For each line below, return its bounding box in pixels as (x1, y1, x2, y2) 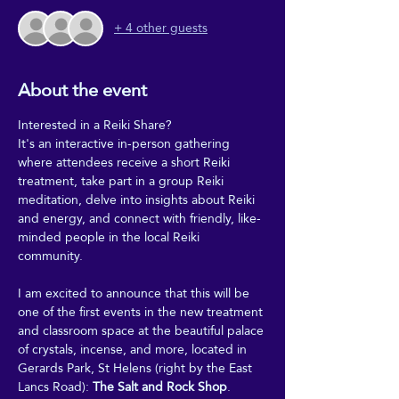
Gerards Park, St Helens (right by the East (18, 355, 256, 379)
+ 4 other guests (114, 16, 208, 40)
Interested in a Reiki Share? (18, 112, 172, 136)
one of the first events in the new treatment (18, 299, 266, 323)
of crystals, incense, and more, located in (18, 337, 250, 361)
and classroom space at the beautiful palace (18, 318, 267, 342)
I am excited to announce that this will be (18, 281, 253, 305)
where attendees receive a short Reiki (18, 150, 233, 174)
